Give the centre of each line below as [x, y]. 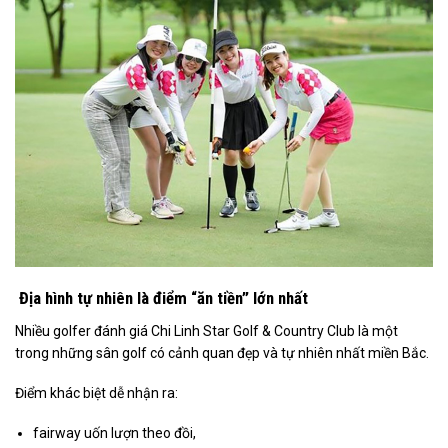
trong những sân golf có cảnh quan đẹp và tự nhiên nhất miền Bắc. [222, 352]
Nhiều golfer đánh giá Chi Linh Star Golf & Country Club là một [206, 330]
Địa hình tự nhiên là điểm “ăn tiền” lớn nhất [161, 298]
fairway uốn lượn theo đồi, [115, 432]
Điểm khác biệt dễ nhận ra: [96, 392]
